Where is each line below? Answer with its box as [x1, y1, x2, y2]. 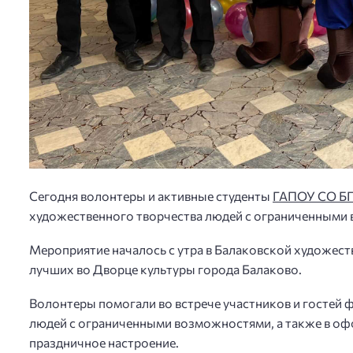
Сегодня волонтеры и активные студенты [29, 188, 273, 204]
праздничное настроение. [29, 334, 179, 350]
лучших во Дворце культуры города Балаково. [29, 261, 302, 277]
